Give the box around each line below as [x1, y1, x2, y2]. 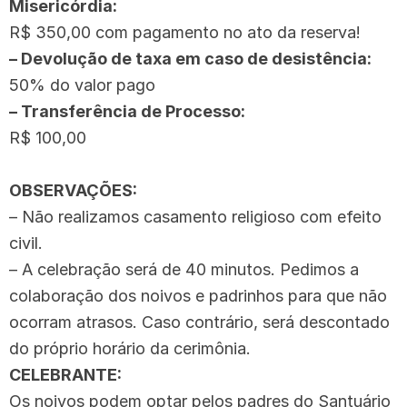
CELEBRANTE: [9, 364, 122, 384]
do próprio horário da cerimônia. [9, 338, 251, 358]
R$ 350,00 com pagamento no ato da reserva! [9, 22, 361, 42]
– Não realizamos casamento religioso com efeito [9, 206, 382, 226]
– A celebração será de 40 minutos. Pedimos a [9, 259, 359, 279]
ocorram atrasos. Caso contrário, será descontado [9, 312, 390, 332]
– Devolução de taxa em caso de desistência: [9, 48, 372, 68]
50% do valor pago [9, 74, 155, 94]
